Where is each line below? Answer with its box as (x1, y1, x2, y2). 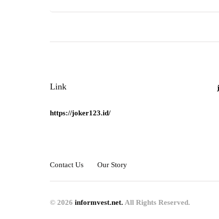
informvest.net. (75, 198, 123, 207)
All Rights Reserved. (123, 198, 190, 207)
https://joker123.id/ (50, 109, 110, 117)
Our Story (97, 161, 127, 169)
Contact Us (50, 161, 84, 169)
